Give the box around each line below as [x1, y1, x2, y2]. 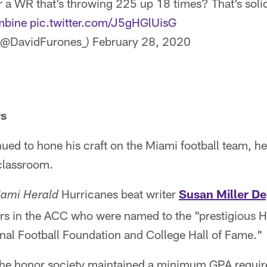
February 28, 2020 [92, 34, 191, 48]
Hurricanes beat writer [58, 187, 179, 201]
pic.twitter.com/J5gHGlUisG [30, 15, 176, 29]
